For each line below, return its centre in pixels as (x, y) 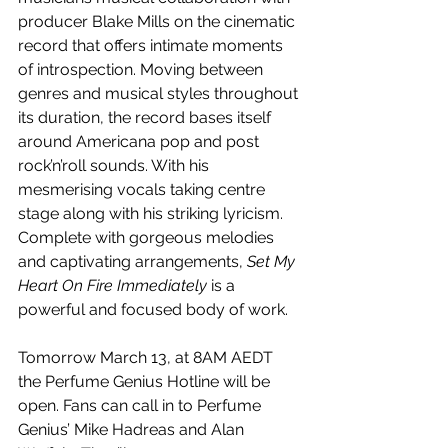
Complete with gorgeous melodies (148, 238)
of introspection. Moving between (142, 70)
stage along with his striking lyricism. (152, 214)
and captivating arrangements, (132, 262)
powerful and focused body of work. (153, 310)
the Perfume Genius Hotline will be (146, 382)
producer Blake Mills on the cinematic (158, 22)
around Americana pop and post (140, 142)
